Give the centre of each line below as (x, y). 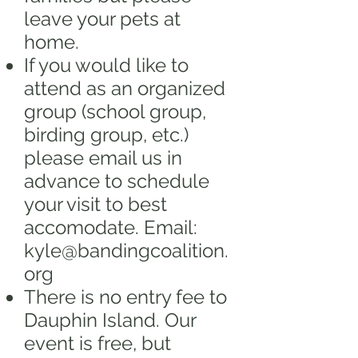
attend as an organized (125, 88)
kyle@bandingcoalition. (126, 251)
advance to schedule (117, 181)
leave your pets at (102, 19)
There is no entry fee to (125, 297)
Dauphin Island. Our (110, 320)
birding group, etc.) (106, 135)
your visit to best (95, 204)
